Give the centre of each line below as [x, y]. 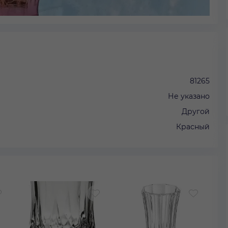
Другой [196, 111]
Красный [193, 126]
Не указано [189, 96]
